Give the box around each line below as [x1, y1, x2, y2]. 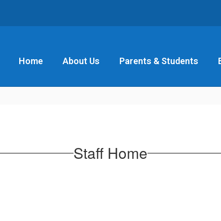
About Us [63, 55, 100, 66]
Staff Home [74, 142, 147, 163]
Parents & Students [119, 55, 198, 66]
